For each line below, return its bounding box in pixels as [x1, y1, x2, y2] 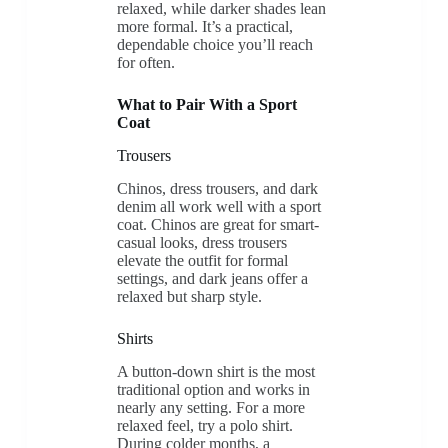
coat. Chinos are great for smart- [116, 215, 319, 233]
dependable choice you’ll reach [116, 36, 313, 54]
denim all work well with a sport [116, 197, 321, 215]
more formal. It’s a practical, [116, 18, 293, 36]
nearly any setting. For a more [116, 398, 305, 416]
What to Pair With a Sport [116, 96, 297, 114]
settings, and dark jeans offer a [116, 269, 308, 287]
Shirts [116, 329, 153, 347]
